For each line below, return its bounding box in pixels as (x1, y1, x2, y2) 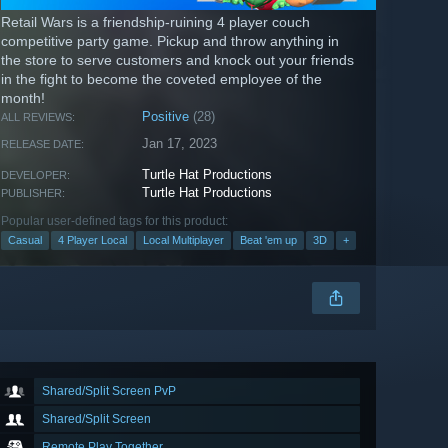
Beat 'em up (240, 234, 297, 247)
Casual (8, 234, 42, 247)
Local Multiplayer (143, 234, 224, 247)
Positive (142, 109, 190, 125)
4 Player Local (58, 234, 127, 247)
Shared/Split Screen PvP (42, 384, 176, 399)
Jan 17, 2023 (142, 136, 218, 152)
